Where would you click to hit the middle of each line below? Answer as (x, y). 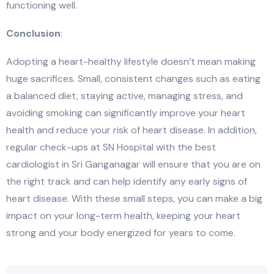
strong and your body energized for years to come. (121, 233)
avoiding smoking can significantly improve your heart (126, 113)
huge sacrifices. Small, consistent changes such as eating (133, 79)
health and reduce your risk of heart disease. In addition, (131, 130)
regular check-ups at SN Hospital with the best (111, 147)
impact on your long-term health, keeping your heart (123, 216)
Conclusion (33, 34)
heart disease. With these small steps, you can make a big (134, 199)
